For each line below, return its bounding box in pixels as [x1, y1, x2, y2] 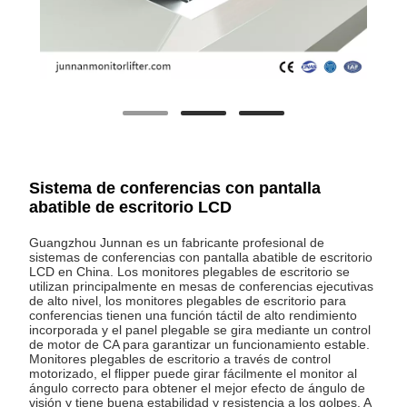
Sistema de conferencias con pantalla [29, 179, 322, 198]
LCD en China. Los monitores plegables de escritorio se [29, 264, 351, 280]
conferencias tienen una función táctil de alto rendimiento [29, 308, 358, 323]
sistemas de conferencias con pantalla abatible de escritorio [29, 250, 373, 265]
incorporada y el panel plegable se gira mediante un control [29, 323, 372, 338]
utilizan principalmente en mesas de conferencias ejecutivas [29, 279, 374, 294]
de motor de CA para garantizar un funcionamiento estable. [29, 337, 371, 352]
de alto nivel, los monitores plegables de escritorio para [29, 293, 347, 309]
